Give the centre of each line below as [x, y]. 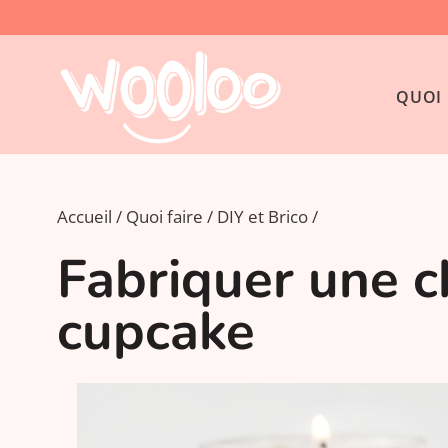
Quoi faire [164, 216]
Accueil [84, 216]
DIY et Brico [262, 216]
